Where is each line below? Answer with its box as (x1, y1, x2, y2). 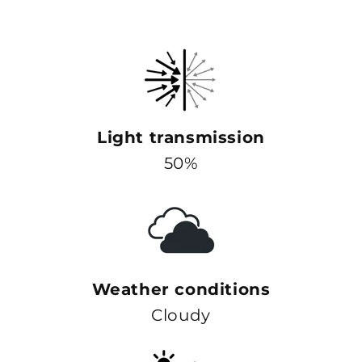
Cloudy (151, 305, 211, 326)
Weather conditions (91, 280, 271, 300)
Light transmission (97, 128, 265, 148)
